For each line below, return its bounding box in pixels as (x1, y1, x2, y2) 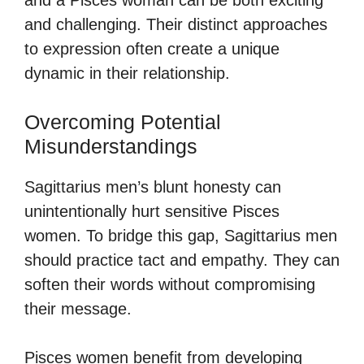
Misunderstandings (24, 134, 197, 158)
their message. (24, 299, 132, 318)
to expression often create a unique (24, 39, 279, 58)
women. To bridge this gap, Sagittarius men (24, 226, 337, 245)
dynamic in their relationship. (24, 63, 230, 82)
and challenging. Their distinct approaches (24, 15, 327, 33)
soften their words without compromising (24, 275, 315, 293)
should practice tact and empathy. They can (24, 250, 340, 269)
